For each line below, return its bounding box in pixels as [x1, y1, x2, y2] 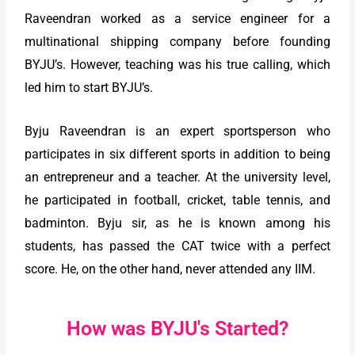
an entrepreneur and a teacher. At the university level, [25, 169, 330, 185]
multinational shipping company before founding [25, 34, 330, 50]
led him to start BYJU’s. [25, 80, 154, 96]
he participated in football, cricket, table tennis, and [25, 192, 330, 208]
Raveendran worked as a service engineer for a [25, 11, 330, 27]
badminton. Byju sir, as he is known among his [25, 215, 330, 231]
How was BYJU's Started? [67, 317, 288, 341]
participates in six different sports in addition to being [25, 146, 330, 162]
